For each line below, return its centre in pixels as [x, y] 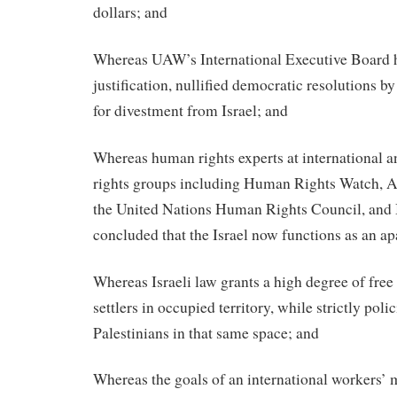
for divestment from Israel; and [191, 110]
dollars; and [130, 12]
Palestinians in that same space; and [206, 332]
